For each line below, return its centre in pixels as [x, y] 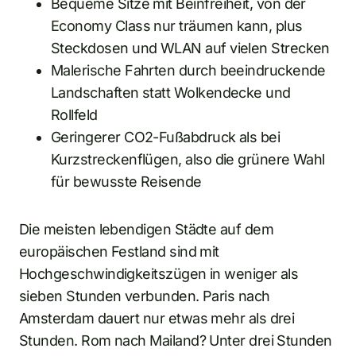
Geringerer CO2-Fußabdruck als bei [166, 137]
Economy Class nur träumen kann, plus [177, 26]
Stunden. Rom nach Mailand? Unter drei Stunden [176, 341]
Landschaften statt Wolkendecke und [171, 93]
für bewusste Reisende [126, 182]
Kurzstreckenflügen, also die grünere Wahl [188, 159]
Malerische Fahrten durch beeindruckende [188, 70]
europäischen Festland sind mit [119, 252]
